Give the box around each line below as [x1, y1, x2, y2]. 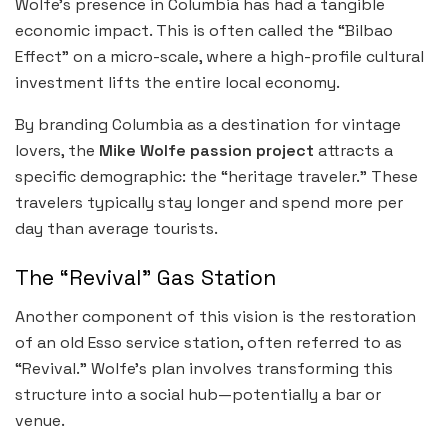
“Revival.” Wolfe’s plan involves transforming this [15, 358, 393, 380]
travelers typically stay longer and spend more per [15, 191, 403, 213]
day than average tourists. [15, 217, 218, 239]
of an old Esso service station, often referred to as [15, 332, 402, 354]
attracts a [314, 139, 393, 161]
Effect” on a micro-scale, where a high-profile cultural [15, 45, 424, 67]
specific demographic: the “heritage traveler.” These [15, 165, 418, 187]
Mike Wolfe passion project [99, 139, 314, 161]
